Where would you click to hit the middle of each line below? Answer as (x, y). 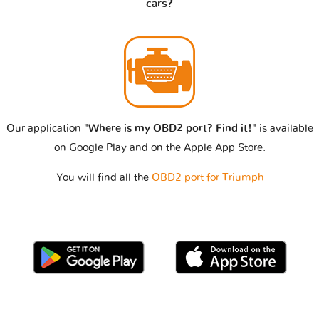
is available (284, 128)
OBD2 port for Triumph (207, 177)
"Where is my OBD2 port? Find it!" (170, 128)
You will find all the (104, 177)
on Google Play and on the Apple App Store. (159, 147)
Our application (45, 128)
